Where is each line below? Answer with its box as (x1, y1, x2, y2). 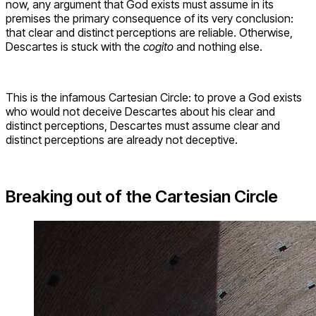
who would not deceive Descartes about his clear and (6, 104, 275, 119)
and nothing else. (176, 39, 262, 54)
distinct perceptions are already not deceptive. (6, 133, 238, 147)
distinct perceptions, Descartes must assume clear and (6, 119, 280, 133)
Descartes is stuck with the (6, 39, 143, 54)
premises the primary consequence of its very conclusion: (6, 11, 293, 26)
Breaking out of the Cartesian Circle (6, 186, 278, 207)
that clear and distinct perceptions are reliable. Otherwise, (6, 25, 293, 40)
